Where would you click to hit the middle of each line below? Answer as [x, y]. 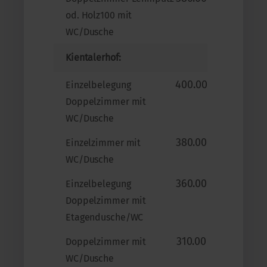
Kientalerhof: [93, 57]
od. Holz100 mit [99, 15]
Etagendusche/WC [105, 217]
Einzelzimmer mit [103, 142]
